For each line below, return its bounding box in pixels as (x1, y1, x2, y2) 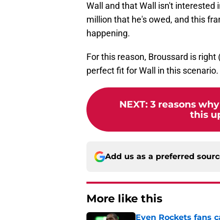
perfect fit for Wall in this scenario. (86, 65, 219, 76)
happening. (86, 28, 130, 39)
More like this (86, 192, 163, 206)
